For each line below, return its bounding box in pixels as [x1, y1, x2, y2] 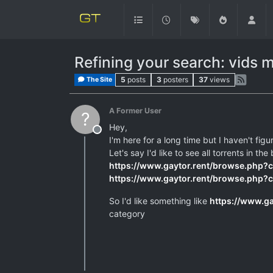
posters [163, 75, 188, 84]
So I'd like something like [109, 196, 210, 206]
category [109, 208, 145, 219]
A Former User [109, 106, 161, 115]
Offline [96, 130, 127, 142]
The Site [85, 76, 113, 83]
